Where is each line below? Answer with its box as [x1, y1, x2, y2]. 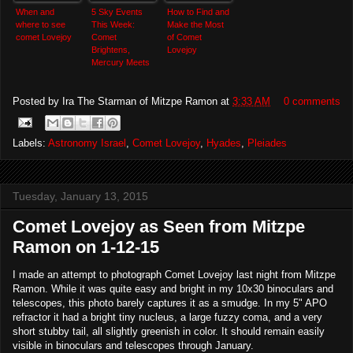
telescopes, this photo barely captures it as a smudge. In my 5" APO [13, 296, 327, 309]
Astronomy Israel [48, 136, 126, 149]
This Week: [91, 19, 135, 29]
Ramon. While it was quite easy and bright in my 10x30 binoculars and [13, 282, 333, 295]
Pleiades [247, 136, 287, 149]
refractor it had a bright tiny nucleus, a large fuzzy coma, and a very [13, 310, 322, 323]
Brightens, [91, 44, 130, 54]
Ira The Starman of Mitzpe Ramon [62, 95, 217, 108]
